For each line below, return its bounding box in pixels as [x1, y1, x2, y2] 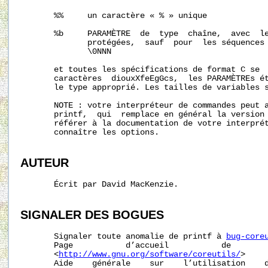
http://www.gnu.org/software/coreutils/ [59, 249, 240, 259]
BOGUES [112, 208, 164, 221]
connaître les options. [20, 128, 159, 138]
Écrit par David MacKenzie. [20, 179, 178, 189]
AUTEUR [20, 156, 69, 170]
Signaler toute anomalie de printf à [20, 232, 226, 241]
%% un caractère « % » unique [20, 11, 207, 21]
